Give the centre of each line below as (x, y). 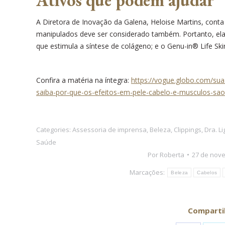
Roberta (172, 154)
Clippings (188, 129)
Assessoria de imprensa (109, 129)
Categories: (54, 129)
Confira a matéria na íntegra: (84, 80)
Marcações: (148, 172)
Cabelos (207, 172)
